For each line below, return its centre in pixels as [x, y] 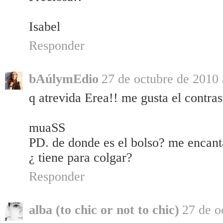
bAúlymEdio [64, 79]
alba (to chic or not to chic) [104, 210]
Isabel [45, 27]
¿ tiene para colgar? [81, 158]
